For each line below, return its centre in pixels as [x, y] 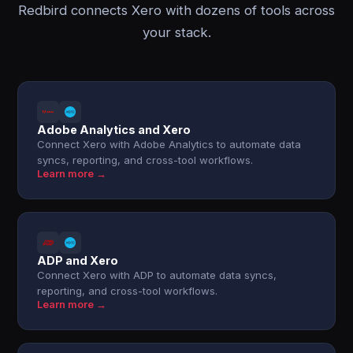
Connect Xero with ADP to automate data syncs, [157, 275]
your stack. [176, 32]
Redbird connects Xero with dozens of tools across [176, 10]
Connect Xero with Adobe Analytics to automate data [169, 144]
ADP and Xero [78, 260]
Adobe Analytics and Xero [114, 130]
